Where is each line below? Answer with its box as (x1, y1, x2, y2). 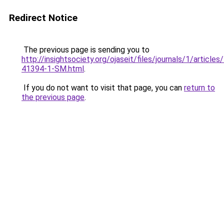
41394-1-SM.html (21, 64, 84, 73)
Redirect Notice (9, 12, 77, 23)
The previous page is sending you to (21, 45, 149, 54)
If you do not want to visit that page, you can (21, 83, 184, 92)
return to (184, 83, 215, 92)
